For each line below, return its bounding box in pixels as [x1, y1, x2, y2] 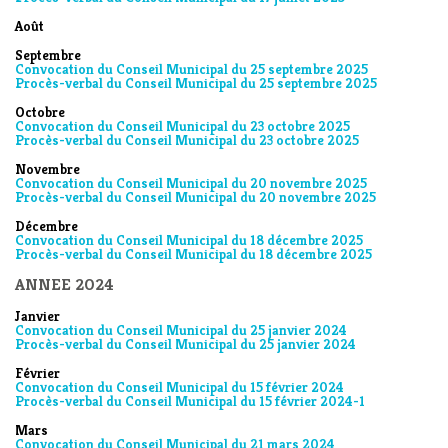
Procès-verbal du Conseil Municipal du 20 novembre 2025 [15, 188, 376, 206]
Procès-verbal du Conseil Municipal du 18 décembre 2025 [15, 245, 372, 263]
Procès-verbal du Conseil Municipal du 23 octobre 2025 [15, 131, 359, 149]
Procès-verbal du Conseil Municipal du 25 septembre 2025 [15, 74, 377, 92]
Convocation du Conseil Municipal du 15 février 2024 [15, 378, 344, 396]
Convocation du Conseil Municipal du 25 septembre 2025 [15, 60, 368, 78]
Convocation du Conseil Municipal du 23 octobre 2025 [15, 117, 350, 135]
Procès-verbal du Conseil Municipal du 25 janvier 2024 [15, 335, 356, 353]
